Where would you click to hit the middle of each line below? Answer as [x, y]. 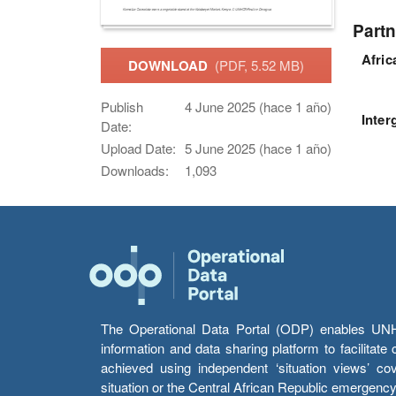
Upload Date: [138, 148]
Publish [122, 107]
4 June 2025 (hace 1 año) [258, 107]
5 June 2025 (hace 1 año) [258, 148]
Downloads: [135, 170]
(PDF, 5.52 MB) [259, 65]
